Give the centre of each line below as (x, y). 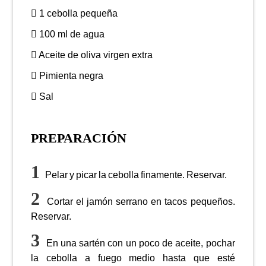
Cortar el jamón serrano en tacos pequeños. (139, 202)
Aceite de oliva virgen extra (95, 55)
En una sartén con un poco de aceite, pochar (139, 243)
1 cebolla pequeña (77, 13)
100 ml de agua (71, 34)
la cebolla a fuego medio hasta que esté (133, 258)
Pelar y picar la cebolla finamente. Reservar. (135, 175)
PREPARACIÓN (79, 138)
